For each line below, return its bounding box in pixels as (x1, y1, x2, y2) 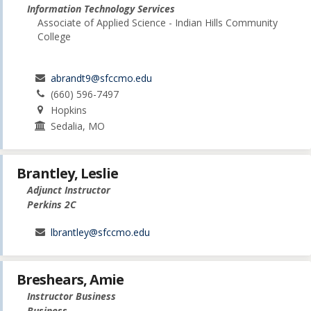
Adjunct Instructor (27, 183, 110, 196)
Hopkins (51, 103, 87, 117)
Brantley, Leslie (17, 163, 118, 183)
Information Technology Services (27, 1, 175, 15)
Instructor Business (27, 289, 116, 303)
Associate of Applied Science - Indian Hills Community (37, 15, 278, 29)
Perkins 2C (27, 197, 76, 211)
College (37, 29, 71, 43)
